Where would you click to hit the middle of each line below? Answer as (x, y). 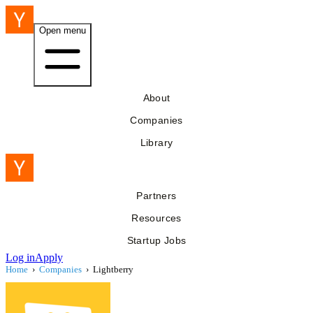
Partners (156, 196)
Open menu (63, 30)
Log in (20, 257)
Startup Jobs (156, 240)
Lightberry (113, 269)
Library (156, 143)
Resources (156, 218)
